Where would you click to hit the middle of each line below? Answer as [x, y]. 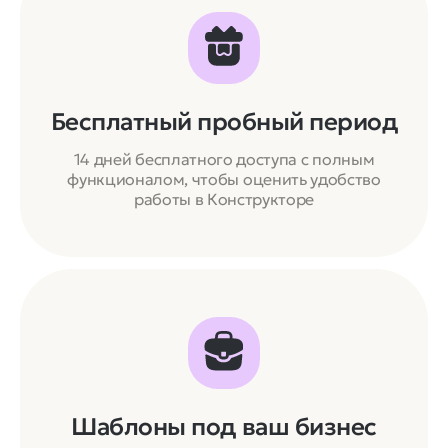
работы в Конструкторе [224, 198]
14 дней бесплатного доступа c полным [224, 158]
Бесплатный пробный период [224, 121]
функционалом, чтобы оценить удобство [224, 178]
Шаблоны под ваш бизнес [224, 426]
